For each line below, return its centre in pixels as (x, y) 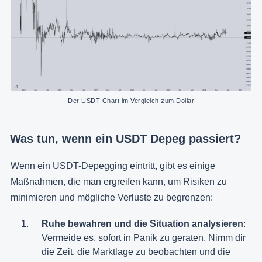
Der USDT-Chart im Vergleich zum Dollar (131, 100)
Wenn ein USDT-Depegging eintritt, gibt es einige (113, 166)
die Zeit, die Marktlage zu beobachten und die (136, 251)
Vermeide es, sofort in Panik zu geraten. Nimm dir (144, 237)
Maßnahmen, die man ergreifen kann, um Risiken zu (119, 181)
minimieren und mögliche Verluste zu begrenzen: (112, 197)
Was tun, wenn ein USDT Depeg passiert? (125, 138)
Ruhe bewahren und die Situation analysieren (142, 223)
